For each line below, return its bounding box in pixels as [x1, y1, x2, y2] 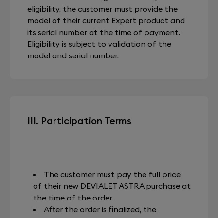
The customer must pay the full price [44, 169, 181, 179]
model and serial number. [27, 51, 119, 60]
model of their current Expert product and [27, 16, 185, 25]
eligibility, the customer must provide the [27, 4, 178, 14]
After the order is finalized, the [44, 204, 156, 214]
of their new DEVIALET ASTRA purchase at [33, 181, 191, 191]
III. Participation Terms [27, 114, 131, 127]
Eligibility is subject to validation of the [27, 39, 171, 49]
